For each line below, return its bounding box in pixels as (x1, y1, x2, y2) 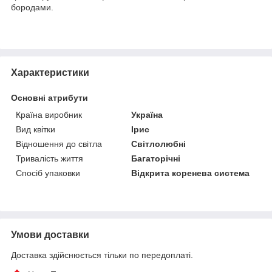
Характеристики (11, 67, 89, 78)
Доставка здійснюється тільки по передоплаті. (11, 250, 193, 260)
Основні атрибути (11, 92, 88, 103)
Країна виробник (16, 109, 82, 120)
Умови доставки (11, 229, 89, 240)
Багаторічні (131, 153, 181, 163)
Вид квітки (16, 124, 55, 134)
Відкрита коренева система (131, 168, 250, 178)
